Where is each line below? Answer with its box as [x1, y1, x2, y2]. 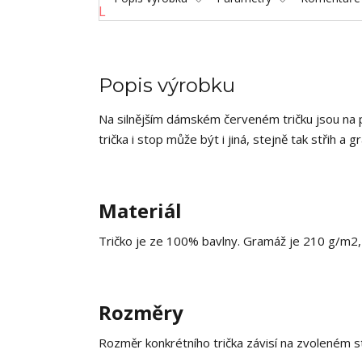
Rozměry [99, 299, 183, 326]
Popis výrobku [99, 74, 235, 97]
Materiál [99, 197, 182, 224]
